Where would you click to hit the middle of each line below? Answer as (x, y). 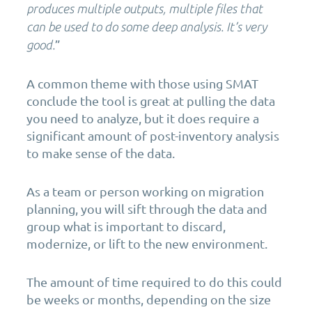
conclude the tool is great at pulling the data (151, 100)
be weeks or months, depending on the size (149, 299)
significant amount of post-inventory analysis (153, 135)
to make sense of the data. (101, 153)
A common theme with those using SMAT (142, 83)
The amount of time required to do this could (154, 281)
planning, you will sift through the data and (147, 208)
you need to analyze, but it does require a (143, 118)
